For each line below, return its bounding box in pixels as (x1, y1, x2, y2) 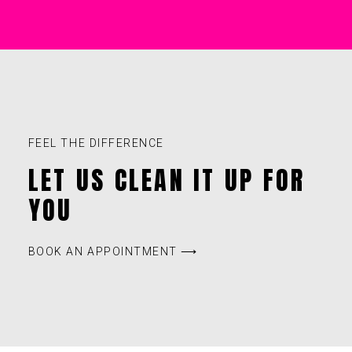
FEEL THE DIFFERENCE (27, 136, 164, 149)
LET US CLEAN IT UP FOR (27, 160, 306, 200)
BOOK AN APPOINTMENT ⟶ (27, 244, 198, 258)
